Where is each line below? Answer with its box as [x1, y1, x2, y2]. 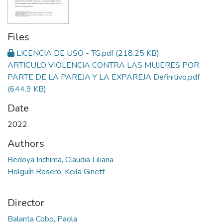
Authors [7, 136, 44, 150]
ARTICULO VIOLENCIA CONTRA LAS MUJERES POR [7, 59, 199, 71]
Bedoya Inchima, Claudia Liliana [7, 154, 113, 165]
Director [7, 196, 44, 210]
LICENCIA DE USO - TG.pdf [16, 47, 113, 59]
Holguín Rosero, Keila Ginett [7, 166, 105, 177]
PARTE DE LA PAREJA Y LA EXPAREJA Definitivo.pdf [7, 71, 200, 83]
